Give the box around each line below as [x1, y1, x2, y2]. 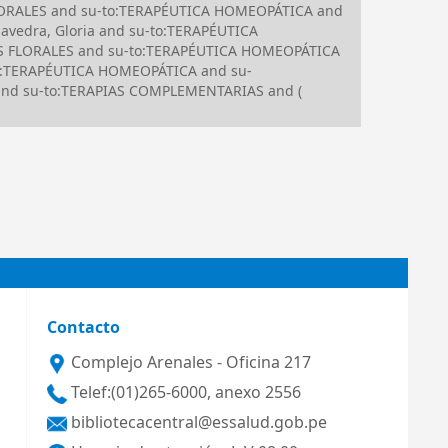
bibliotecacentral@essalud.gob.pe [66, 410, 327, 435]
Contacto [46, 315, 120, 340]
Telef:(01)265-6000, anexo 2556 [66, 380, 301, 405]
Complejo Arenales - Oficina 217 [66, 350, 311, 375]
